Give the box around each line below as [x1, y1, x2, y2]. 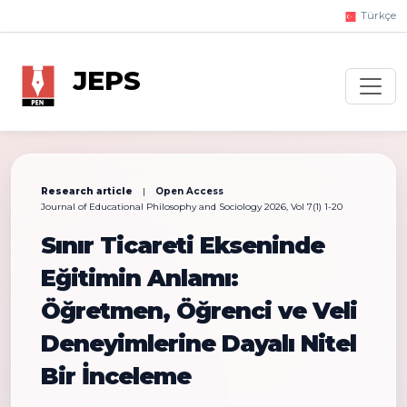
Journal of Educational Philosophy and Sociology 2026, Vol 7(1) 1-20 [41, 201, 342, 213]
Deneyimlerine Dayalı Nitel [41, 329, 356, 357]
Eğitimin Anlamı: [41, 263, 238, 292]
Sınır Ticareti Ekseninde [41, 231, 324, 259]
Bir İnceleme [41, 362, 191, 390]
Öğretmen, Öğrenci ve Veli [41, 296, 357, 324]
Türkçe [358, 9, 396, 22]
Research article [41, 185, 133, 197]
